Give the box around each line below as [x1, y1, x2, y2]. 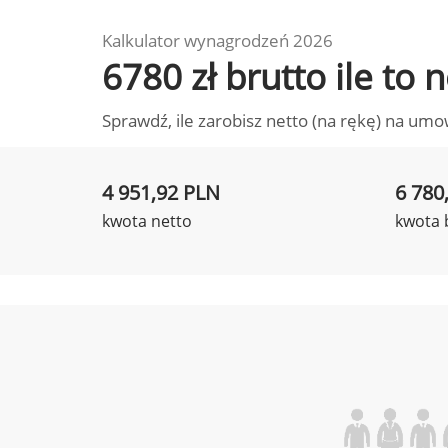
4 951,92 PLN [102, 179, 220, 206]
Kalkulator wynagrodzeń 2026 [102, 29, 333, 52]
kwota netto [102, 210, 192, 232]
